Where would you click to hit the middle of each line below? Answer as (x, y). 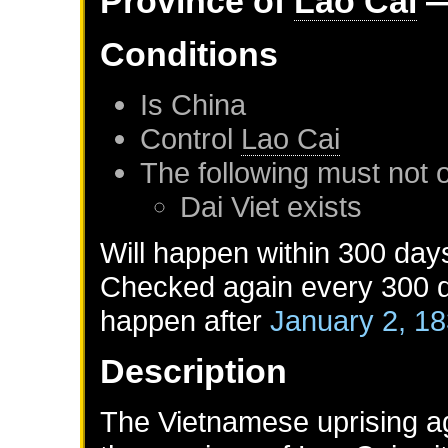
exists (321, 207)
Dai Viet (230, 207)
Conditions (189, 54)
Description (194, 371)
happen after (185, 321)
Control (191, 139)
